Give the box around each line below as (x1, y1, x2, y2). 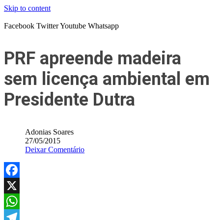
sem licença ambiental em (4, 69, 210, 89)
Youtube (60, 22, 86, 30)
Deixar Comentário (25, 145, 85, 154)
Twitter (36, 22, 58, 30)
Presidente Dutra (4, 89, 135, 110)
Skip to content (4, 4, 51, 12)
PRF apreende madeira (4, 48, 181, 69)
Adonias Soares (25, 128, 74, 136)
